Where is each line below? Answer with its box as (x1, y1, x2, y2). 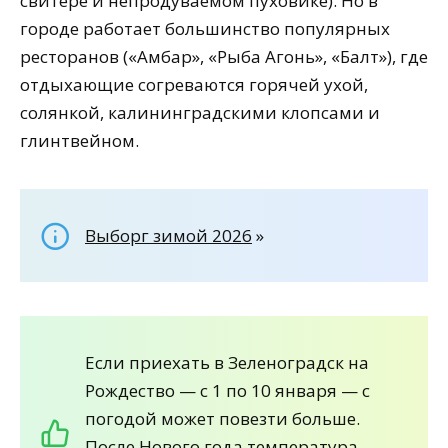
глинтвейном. (20, 128, 139, 152)
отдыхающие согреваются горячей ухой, (20, 72, 368, 96)
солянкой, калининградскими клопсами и (20, 100, 380, 124)
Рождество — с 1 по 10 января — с (85, 379, 370, 403)
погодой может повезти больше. (85, 407, 360, 431)
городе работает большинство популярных (20, 16, 390, 40)
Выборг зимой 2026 (85, 223, 252, 247)
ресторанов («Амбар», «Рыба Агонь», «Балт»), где (20, 44, 428, 68)
